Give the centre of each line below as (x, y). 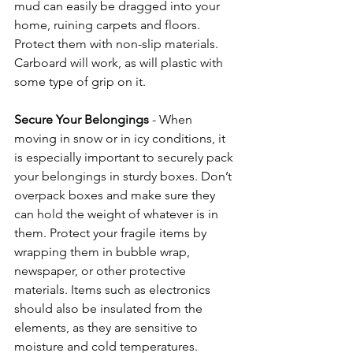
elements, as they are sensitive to (108, 328)
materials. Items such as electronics (114, 290)
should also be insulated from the (110, 309)
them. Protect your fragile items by (112, 233)
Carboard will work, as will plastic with (120, 63)
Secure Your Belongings (82, 120)
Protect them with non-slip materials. (118, 44)
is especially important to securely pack (125, 158)
